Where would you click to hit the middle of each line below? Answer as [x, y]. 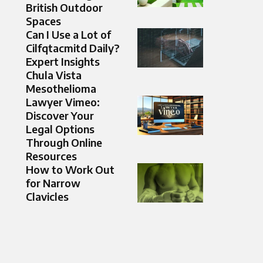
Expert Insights [63, 62]
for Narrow [53, 183]
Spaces [43, 21]
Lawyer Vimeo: [63, 102]
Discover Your [60, 116]
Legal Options [60, 129]
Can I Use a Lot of [68, 35]
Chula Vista [54, 75]
